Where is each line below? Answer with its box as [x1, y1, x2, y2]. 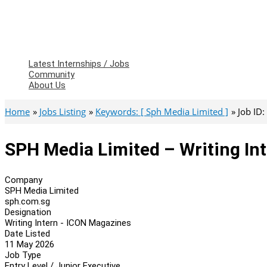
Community [29, 69, 74, 80]
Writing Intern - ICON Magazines [5, 217, 131, 228]
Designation [5, 206, 51, 218]
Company [5, 174, 42, 185]
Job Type [5, 249, 41, 260]
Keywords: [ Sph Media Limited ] [95, 105, 228, 117]
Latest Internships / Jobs [29, 58, 129, 69]
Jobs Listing [39, 105, 86, 117]
